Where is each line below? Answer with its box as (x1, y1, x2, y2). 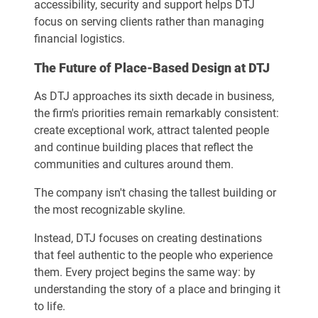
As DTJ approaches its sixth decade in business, (34, 89, 274, 103)
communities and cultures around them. (34, 158, 234, 171)
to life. (34, 300, 65, 313)
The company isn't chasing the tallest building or (34, 186, 276, 199)
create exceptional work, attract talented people (34, 124, 269, 137)
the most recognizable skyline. (34, 203, 185, 216)
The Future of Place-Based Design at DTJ (34, 60, 270, 75)
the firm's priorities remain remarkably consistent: (34, 106, 279, 120)
